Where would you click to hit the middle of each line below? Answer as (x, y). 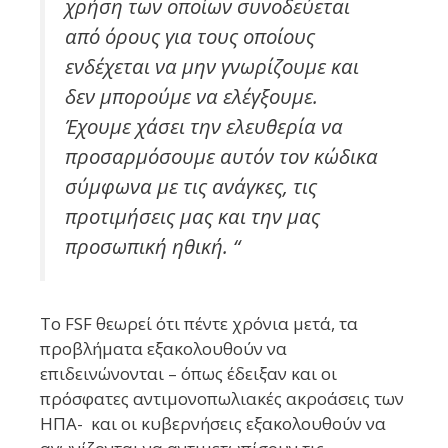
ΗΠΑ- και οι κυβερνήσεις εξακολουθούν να (213, 424)
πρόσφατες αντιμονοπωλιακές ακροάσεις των (222, 399)
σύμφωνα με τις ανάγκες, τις (191, 185)
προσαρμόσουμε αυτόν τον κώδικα (221, 155)
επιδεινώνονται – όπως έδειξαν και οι (188, 374)
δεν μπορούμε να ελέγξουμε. (191, 95)
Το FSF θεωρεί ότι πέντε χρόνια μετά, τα (199, 324)
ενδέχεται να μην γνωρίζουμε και (212, 65)
